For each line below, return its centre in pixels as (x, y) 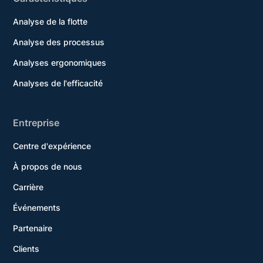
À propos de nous (48, 167)
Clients (26, 249)
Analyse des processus (59, 42)
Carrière (28, 187)
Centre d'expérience (52, 146)
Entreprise (36, 123)
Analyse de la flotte (50, 22)
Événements (37, 208)
